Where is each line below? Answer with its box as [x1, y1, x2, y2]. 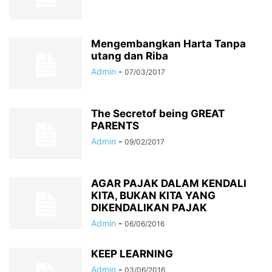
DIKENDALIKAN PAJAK [91, 202, 207, 214]
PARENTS [91, 120, 139, 132]
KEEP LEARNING [91, 248, 173, 260]
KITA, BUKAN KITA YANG [91, 189, 216, 202]
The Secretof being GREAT [91, 107, 225, 120]
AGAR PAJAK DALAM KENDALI [91, 177, 246, 189]
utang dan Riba [91, 50, 168, 62]
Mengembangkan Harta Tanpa [91, 38, 246, 50]
